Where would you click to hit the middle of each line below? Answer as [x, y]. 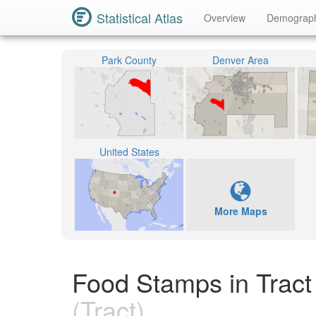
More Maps [241, 211]
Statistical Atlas [140, 18]
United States [129, 152]
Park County [129, 60]
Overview [225, 18]
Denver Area [241, 60]
